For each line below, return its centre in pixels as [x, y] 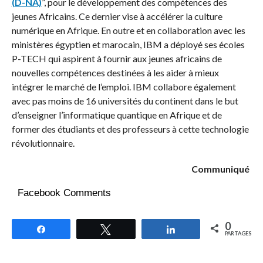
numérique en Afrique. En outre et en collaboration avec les [128, 31]
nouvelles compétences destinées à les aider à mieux [115, 73]
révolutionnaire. [43, 143]
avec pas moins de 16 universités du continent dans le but [125, 101]
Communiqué [222, 169]
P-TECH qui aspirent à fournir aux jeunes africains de [117, 59]
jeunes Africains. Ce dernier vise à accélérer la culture [117, 16]
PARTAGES [238, 234]
